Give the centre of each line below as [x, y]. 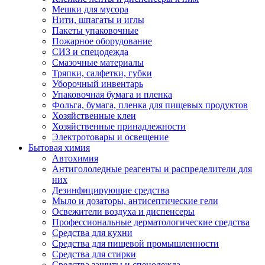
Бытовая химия [59, 148]
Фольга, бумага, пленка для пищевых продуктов [150, 105]
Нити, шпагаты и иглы [98, 20]
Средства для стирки [94, 254]
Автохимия [75, 158]
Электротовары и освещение [110, 137]
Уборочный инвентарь [98, 84]
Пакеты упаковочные [95, 30]
